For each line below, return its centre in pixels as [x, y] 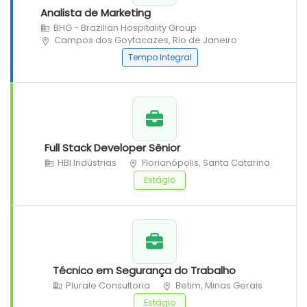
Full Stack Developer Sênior [112, 148]
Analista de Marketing [96, 13]
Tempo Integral [160, 58]
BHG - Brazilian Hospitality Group [125, 28]
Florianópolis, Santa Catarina [206, 163]
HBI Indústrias [87, 163]
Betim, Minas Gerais [219, 286]
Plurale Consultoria [108, 286]
